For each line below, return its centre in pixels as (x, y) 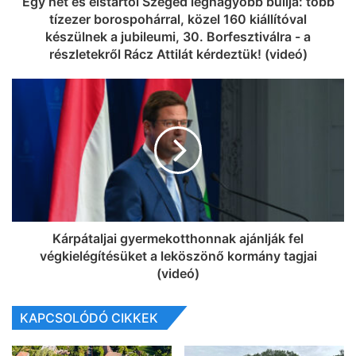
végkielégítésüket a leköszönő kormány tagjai (178, 256)
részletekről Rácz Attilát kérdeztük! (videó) (178, 54)
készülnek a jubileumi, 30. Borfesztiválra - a (178, 37)
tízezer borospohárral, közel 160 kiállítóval (178, 19)
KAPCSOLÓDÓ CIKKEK (89, 318)
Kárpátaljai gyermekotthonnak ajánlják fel (178, 239)
